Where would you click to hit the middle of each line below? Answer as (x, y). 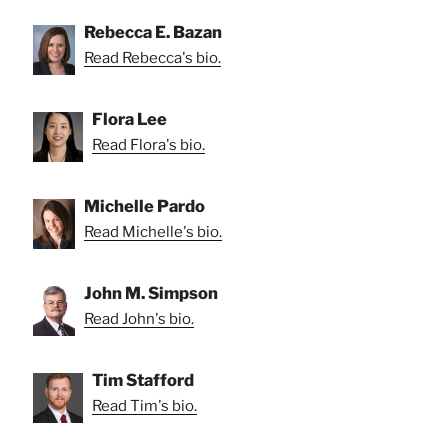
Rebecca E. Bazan (153, 31)
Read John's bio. (139, 318)
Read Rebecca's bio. (152, 57)
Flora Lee (129, 118)
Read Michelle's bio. (153, 231)
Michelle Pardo (144, 205)
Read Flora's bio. (148, 144)
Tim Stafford (143, 379)
